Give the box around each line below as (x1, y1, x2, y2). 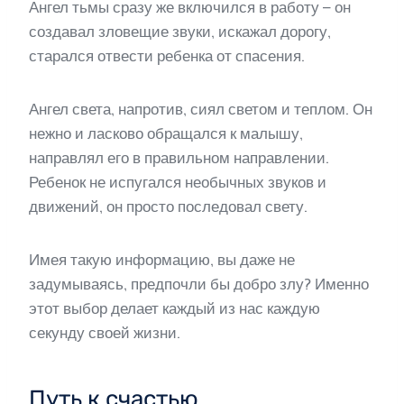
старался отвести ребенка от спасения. (29, 47, 305, 66)
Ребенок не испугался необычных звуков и (29, 173, 326, 192)
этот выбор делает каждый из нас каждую (29, 299, 320, 318)
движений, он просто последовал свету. (29, 197, 308, 216)
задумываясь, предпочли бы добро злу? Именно (29, 275, 369, 294)
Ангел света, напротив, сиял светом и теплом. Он (29, 100, 372, 119)
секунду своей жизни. (29, 324, 180, 343)
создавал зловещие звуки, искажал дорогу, (29, 23, 331, 41)
